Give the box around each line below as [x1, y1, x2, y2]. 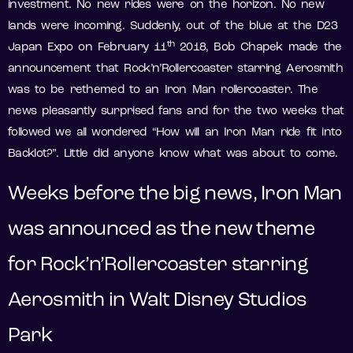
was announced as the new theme [8, 220, 314, 240]
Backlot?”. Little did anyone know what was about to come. [8, 148, 338, 161]
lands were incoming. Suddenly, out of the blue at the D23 [8, 20, 338, 33]
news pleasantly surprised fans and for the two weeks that [8, 106, 344, 118]
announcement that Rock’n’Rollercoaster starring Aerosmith [8, 63, 344, 76]
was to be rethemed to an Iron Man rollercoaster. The [8, 84, 318, 97]
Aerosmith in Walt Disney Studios [8, 291, 307, 311]
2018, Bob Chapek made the [174, 42, 342, 54]
